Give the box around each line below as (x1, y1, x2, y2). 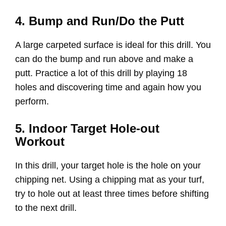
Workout (15, 135, 65, 149)
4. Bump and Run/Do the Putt (15, 14, 184, 28)
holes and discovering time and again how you (15, 82, 201, 93)
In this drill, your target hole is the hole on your (15, 160, 201, 171)
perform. (15, 96, 51, 107)
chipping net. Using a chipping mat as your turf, (15, 175, 204, 185)
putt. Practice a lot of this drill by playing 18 (15, 68, 187, 79)
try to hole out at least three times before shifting (15, 189, 209, 199)
